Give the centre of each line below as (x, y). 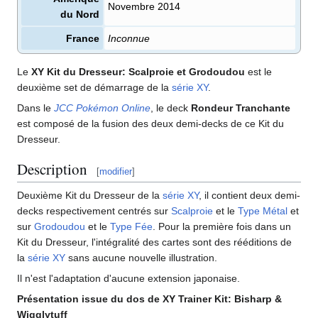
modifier (116, 172)
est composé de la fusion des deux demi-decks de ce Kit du (150, 123)
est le (258, 71)
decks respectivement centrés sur (94, 210)
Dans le (35, 108)
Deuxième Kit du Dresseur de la (90, 195)
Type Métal (263, 210)
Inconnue (129, 38)
